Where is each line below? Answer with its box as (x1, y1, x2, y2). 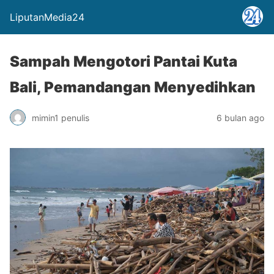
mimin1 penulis (32, 112, 89, 123)
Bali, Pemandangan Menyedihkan (10, 78, 256, 96)
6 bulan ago (217, 112, 264, 123)
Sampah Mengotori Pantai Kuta (10, 53, 237, 70)
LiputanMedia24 (10, 11, 84, 23)
